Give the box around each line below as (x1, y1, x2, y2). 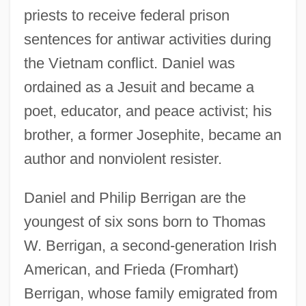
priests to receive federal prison (23, 6, 229, 24)
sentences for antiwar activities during (23, 30, 271, 48)
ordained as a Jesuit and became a (23, 78, 254, 96)
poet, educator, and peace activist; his (23, 102, 272, 120)
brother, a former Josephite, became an (23, 126, 281, 143)
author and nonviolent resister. (23, 150, 222, 167)
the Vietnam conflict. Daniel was (23, 54, 235, 72)
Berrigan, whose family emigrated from (23, 284, 277, 302)
